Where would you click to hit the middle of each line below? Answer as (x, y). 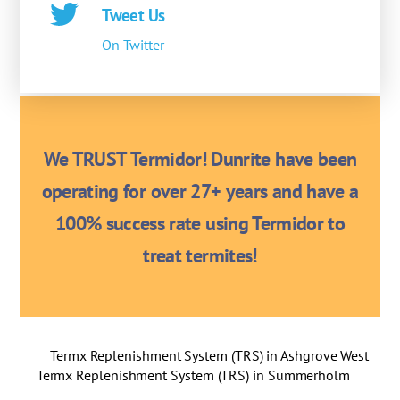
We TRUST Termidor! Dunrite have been (200, 159)
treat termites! (200, 256)
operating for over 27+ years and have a (200, 192)
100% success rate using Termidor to (200, 224)
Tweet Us (133, 15)
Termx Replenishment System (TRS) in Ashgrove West (210, 356)
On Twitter (133, 44)
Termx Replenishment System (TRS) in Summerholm (193, 375)
